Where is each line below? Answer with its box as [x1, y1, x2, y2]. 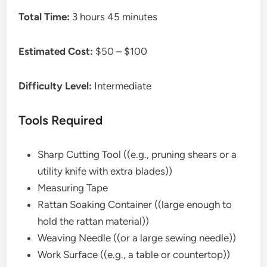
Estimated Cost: [18, 45, 94, 58]
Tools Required [18, 113, 103, 128]
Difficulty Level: [18, 80, 92, 92]
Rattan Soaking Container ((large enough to [38, 198, 232, 211]
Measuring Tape [38, 182, 108, 194]
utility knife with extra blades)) [38, 165, 173, 178]
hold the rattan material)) [38, 215, 150, 228]
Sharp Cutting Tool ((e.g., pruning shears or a [38, 148, 237, 161]
